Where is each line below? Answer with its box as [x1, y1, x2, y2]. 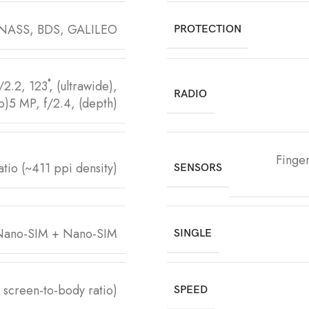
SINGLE [174, 226, 212, 240]
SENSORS [174, 161, 222, 175]
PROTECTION [174, 22, 241, 36]
